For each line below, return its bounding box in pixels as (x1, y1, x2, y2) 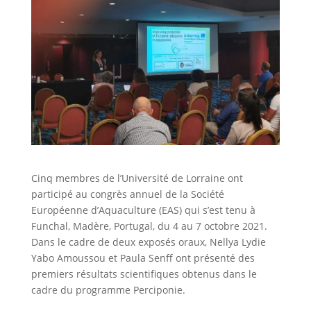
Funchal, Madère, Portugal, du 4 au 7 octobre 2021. (31, 219, 267, 233)
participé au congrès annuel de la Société (31, 187, 224, 201)
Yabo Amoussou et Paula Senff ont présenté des (31, 251, 255, 264)
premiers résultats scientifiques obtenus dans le (31, 267, 257, 280)
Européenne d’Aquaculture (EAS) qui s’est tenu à (31, 203, 255, 217)
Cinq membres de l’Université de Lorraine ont (31, 171, 243, 185)
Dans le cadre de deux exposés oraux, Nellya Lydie (31, 235, 266, 249)
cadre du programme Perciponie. (31, 283, 185, 296)
